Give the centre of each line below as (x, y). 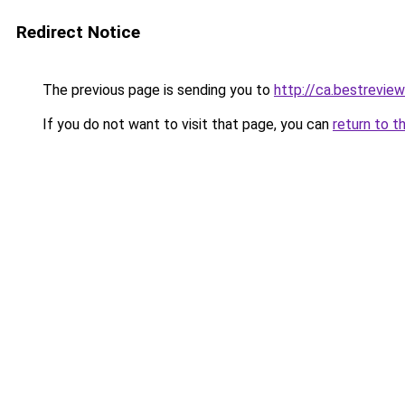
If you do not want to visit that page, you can (186, 124)
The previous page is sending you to (156, 90)
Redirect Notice (78, 32)
